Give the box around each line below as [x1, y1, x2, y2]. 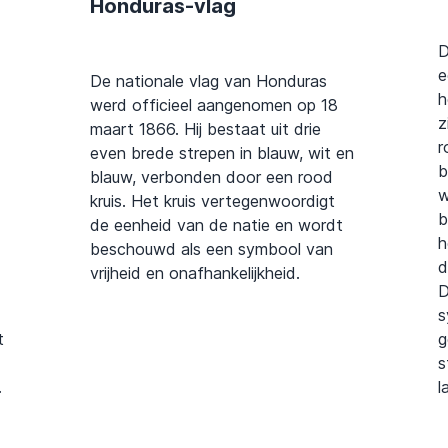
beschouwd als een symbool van [90, 239, 333, 260]
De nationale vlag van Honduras [90, 71, 327, 92]
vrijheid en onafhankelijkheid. [90, 263, 300, 284]
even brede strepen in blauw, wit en [90, 143, 354, 164]
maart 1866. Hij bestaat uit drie [90, 119, 321, 140]
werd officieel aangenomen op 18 [90, 95, 338, 116]
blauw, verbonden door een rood [90, 167, 333, 188]
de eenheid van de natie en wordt [90, 215, 343, 236]
